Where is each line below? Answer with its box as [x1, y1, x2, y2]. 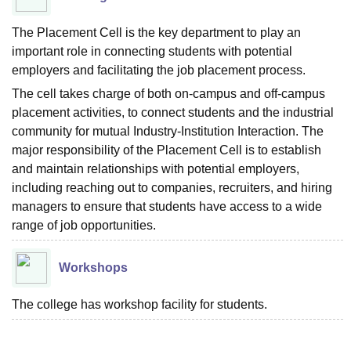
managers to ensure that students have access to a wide [12, 200, 322, 213]
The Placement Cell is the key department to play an [12, 26, 301, 39]
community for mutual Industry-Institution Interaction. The [12, 125, 324, 138]
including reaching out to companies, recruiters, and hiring [12, 181, 332, 194]
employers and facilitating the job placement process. [12, 63, 306, 77]
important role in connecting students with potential [12, 45, 292, 58]
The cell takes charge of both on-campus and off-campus [12, 87, 325, 100]
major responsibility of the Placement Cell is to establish [12, 143, 321, 157]
